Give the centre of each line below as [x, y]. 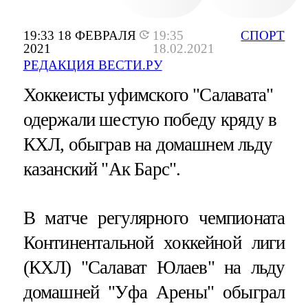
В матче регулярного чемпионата [154, 218]
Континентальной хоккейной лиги [154, 243]
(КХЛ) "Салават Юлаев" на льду [154, 268]
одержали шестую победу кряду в [150, 120]
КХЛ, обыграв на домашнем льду [147, 145]
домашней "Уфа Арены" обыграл [154, 293]
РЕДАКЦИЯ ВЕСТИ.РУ [92, 65]
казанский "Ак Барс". [102, 169]
